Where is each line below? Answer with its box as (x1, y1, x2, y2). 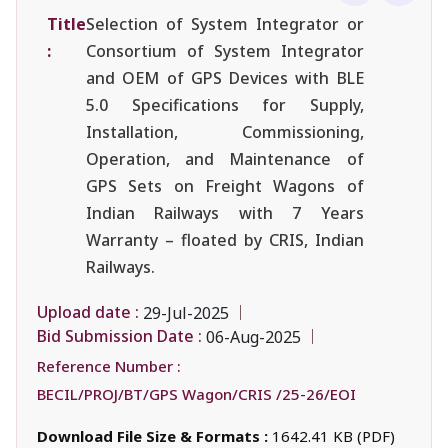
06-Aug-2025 (206, 325, 301, 348)
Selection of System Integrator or (86, 12, 364, 35)
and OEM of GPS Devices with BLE (86, 66, 364, 89)
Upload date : (37, 301, 139, 324)
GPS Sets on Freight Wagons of (86, 174, 364, 197)
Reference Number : (37, 355, 181, 376)
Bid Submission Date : (37, 325, 202, 348)
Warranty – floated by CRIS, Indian (86, 228, 364, 251)
